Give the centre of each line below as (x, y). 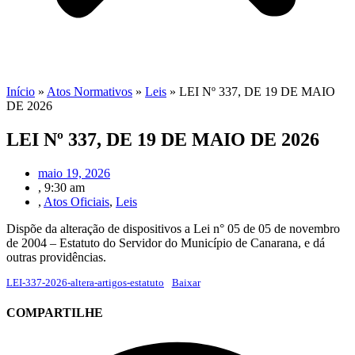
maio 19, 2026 (74, 173)
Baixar (186, 282)
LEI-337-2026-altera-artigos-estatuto (85, 282)
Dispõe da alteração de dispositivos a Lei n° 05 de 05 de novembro (173, 228)
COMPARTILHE (55, 313)
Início (21, 92)
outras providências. (56, 257)
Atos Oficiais (76, 201)
